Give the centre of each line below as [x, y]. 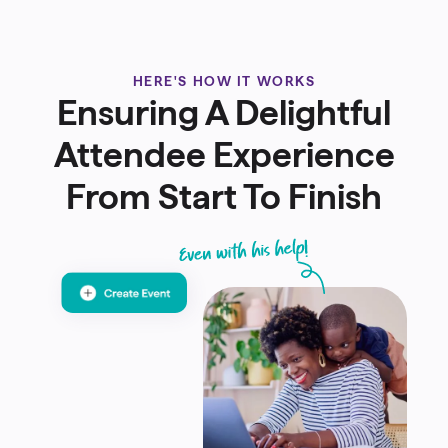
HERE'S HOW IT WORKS [224, 82]
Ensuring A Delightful [224, 113]
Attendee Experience [224, 155]
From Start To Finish [224, 197]
